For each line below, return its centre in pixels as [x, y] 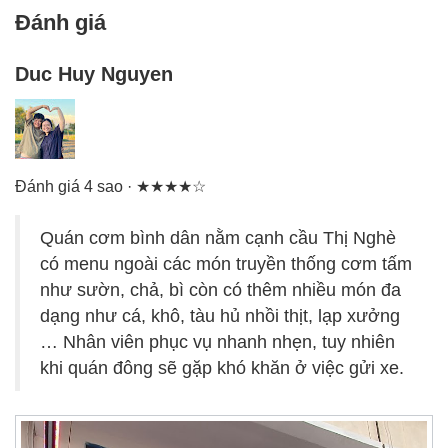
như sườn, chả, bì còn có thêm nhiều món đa [220, 289]
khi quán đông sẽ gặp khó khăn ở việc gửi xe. [222, 367]
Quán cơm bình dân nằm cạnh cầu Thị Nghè [218, 237]
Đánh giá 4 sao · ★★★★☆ [110, 186]
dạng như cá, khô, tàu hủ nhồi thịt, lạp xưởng [220, 315]
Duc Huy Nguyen [94, 73]
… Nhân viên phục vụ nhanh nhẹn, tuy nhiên [217, 341]
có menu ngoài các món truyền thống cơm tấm [226, 263]
